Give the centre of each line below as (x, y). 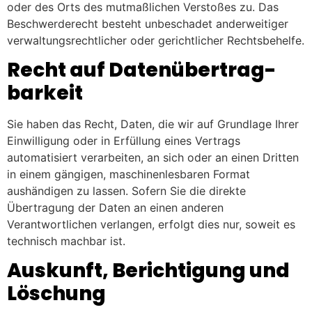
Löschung (56, 294)
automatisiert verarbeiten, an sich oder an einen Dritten (153, 158)
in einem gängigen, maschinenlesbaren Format (128, 174)
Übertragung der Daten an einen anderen (115, 208)
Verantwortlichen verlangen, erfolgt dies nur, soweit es (151, 225)
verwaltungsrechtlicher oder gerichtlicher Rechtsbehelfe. (156, 40)
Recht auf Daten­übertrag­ (142, 70)
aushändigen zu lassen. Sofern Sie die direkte (126, 191)
